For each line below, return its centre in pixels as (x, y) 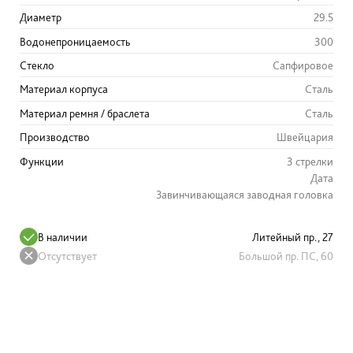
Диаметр (41, 17)
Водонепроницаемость (75, 41)
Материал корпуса (64, 89)
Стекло (37, 65)
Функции (42, 161)
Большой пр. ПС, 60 (286, 255)
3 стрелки (310, 161)
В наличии (63, 236)
